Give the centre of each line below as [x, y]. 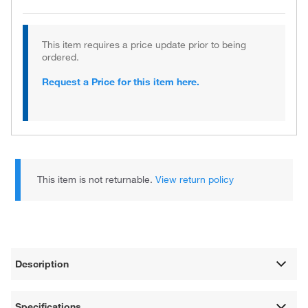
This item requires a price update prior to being [144, 45]
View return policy [195, 179]
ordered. [60, 57]
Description [42, 264]
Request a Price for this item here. [121, 82]
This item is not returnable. [97, 179]
